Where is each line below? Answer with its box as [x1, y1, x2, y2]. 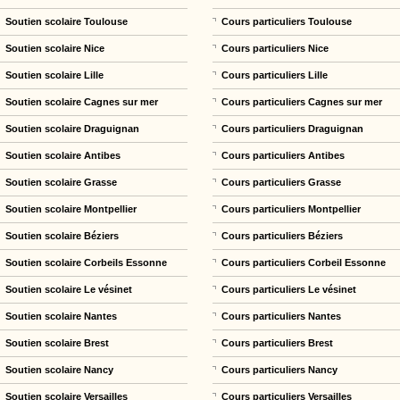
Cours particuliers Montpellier [221, 203, 362, 214]
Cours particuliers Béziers [221, 229, 344, 241]
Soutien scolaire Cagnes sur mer [5, 96, 159, 107]
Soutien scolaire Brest [5, 337, 110, 348]
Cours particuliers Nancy [221, 363, 338, 375]
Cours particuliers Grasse [221, 176, 342, 187]
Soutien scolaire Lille [5, 69, 104, 80]
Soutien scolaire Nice [5, 42, 105, 54]
